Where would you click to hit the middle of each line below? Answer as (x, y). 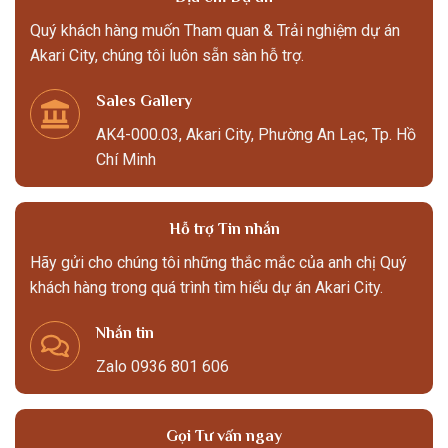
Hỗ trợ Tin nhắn (224, 228)
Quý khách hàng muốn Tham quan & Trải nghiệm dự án (215, 31)
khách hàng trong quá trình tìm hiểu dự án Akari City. (206, 287)
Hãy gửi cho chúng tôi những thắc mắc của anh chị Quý (218, 262)
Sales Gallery (144, 100)
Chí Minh (126, 159)
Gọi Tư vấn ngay (224, 435)
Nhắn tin (125, 332)
